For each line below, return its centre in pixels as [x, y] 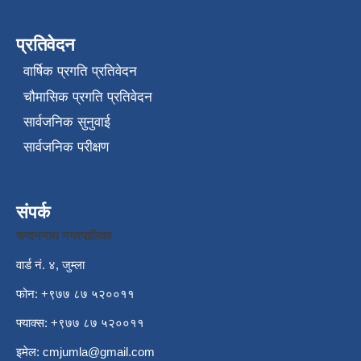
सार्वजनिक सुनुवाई [66, 122]
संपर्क [33, 213]
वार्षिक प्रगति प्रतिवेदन [80, 72]
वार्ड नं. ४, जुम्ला [50, 265]
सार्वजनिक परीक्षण [66, 147]
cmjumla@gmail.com [99, 352]
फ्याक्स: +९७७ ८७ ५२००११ [80, 323]
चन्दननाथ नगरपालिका [64, 236]
